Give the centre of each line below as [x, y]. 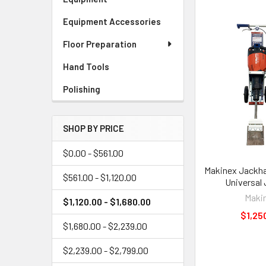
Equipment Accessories [112, 21]
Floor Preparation [100, 44]
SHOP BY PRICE [94, 128]
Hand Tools [86, 66]
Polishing [82, 89]
